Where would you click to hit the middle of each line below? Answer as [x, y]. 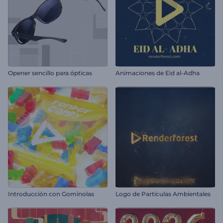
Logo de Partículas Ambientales [163, 194]
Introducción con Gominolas [51, 194]
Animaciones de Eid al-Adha [158, 73]
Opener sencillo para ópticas [50, 73]
